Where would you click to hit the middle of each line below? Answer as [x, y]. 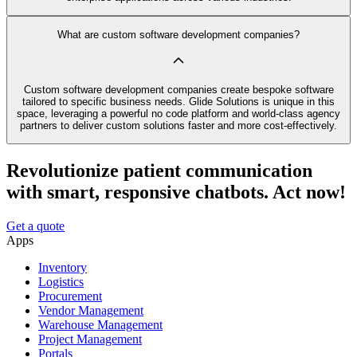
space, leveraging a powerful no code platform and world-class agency [178, 113]
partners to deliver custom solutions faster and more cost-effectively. [178, 125]
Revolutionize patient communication [159, 171]
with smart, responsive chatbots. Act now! [176, 192]
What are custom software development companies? [178, 35]
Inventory [63, 268]
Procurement [70, 296]
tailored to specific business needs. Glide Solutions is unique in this [178, 101]
